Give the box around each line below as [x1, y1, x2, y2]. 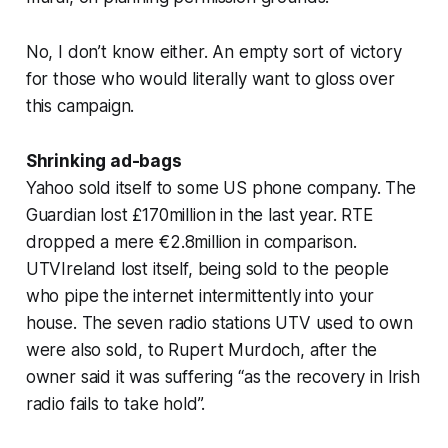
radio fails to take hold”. [25, 394, 206, 415]
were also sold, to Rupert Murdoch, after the [25, 340, 378, 361]
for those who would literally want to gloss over [25, 69, 395, 90]
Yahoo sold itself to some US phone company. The [25, 178, 416, 199]
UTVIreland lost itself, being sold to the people [25, 259, 389, 280]
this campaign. [25, 96, 135, 117]
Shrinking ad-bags [25, 151, 182, 172]
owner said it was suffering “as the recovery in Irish [25, 367, 420, 388]
